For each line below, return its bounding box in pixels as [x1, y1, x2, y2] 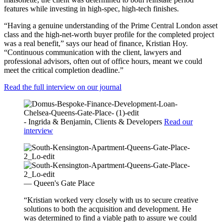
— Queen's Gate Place [24, 179, 95, 188]
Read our [164, 117, 193, 126]
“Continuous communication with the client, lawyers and [4, 48, 181, 57]
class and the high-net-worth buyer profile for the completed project [4, 30, 214, 39]
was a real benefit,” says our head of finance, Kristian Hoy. [4, 39, 188, 48]
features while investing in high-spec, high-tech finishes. [4, 4, 179, 13]
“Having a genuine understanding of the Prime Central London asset [4, 21, 218, 30]
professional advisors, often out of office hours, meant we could [4, 57, 202, 66]
